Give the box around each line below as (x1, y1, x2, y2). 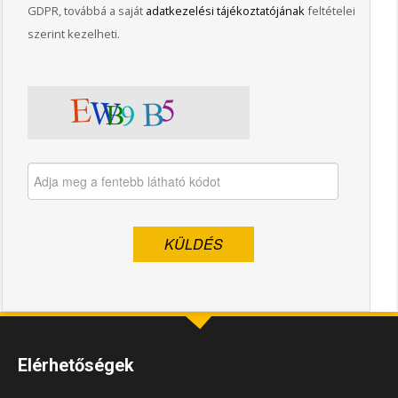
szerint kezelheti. (28, 25, 121, 42)
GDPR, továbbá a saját (28, 2, 147, 19)
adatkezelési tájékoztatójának (146, 2, 306, 19)
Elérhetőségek (18, 354, 134, 376)
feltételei (305, 2, 356, 19)
